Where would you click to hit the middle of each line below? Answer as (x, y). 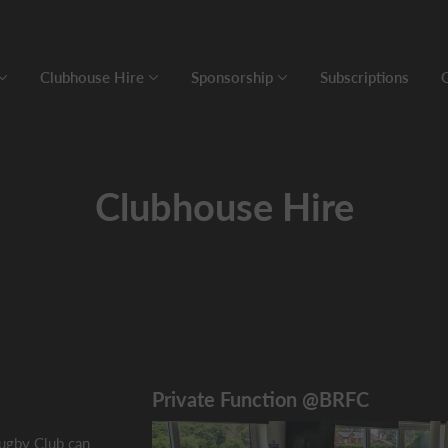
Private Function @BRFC (260, 399)
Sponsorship (231, 77)
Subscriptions (364, 77)
